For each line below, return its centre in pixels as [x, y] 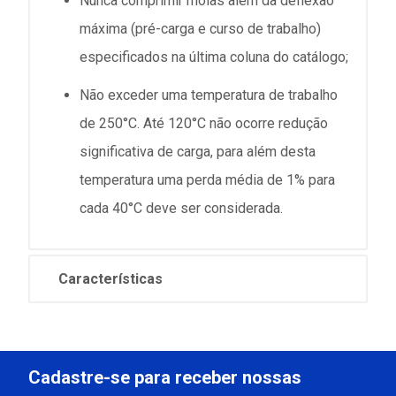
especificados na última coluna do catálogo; [214, 57]
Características [110, 279]
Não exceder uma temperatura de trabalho [209, 95]
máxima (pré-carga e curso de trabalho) [200, 28]
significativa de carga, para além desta [198, 152]
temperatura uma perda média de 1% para [207, 180]
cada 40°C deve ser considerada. [181, 209]
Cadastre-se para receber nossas [165, 378]
